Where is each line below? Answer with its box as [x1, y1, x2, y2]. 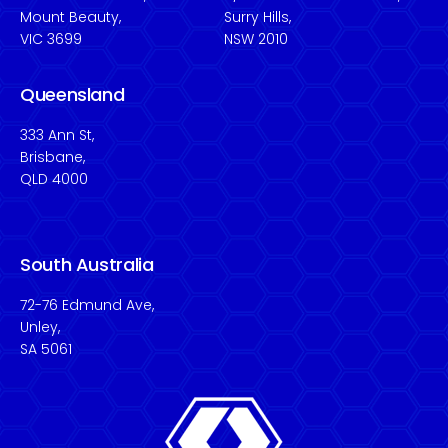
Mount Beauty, [20, 7, 121, 27]
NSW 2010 [224, 29, 288, 49]
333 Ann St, [20, 125, 94, 145]
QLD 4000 [20, 169, 88, 189]
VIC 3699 [20, 29, 82, 49]
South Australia [20, 252, 154, 277]
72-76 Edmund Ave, [20, 295, 154, 315]
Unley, [20, 317, 60, 337]
